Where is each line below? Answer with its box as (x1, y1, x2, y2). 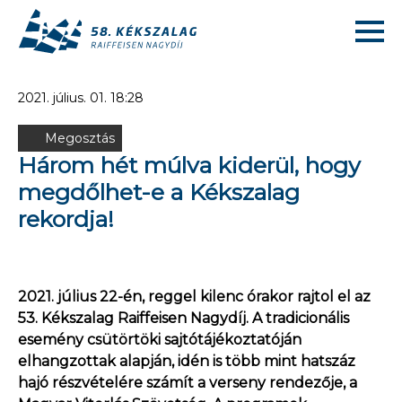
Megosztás (45, 130, 115, 146)
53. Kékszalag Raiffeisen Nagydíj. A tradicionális (18, 310, 349, 327)
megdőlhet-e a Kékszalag (18, 179, 300, 205)
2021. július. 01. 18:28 (18, 90, 144, 106)
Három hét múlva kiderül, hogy (18, 152, 361, 179)
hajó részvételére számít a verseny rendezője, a (18, 374, 357, 391)
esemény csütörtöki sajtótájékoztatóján (18, 331, 301, 348)
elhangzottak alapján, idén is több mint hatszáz (18, 353, 355, 370)
